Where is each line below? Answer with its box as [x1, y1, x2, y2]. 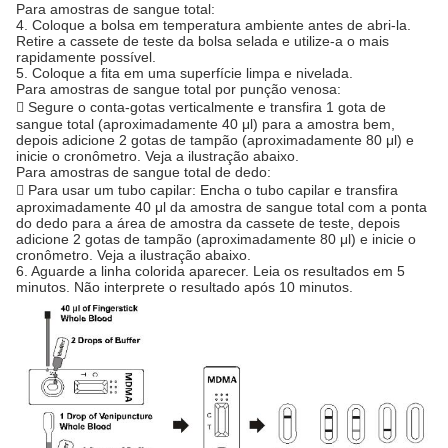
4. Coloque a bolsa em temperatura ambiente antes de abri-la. [16, 17, 411, 34]
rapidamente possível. [16, 49, 156, 66]
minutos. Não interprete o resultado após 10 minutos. [16, 279, 353, 296]
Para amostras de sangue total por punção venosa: [16, 81, 341, 98]
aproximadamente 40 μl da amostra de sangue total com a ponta [16, 199, 427, 216]
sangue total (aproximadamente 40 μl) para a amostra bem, [16, 116, 395, 133]
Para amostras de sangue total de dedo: [16, 164, 271, 181]
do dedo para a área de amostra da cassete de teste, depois [16, 215, 400, 232]
